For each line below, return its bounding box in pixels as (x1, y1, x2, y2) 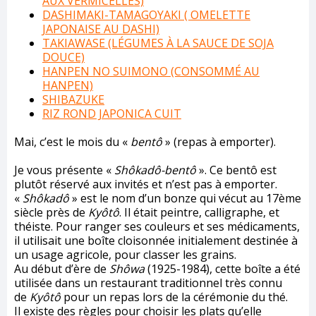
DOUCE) (42, 49, 85, 65)
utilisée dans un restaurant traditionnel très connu (14, 274, 282, 291)
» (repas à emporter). (162, 133, 276, 150)
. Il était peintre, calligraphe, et (119, 204, 279, 220)
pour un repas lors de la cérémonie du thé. (61, 288, 288, 305)
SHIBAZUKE (42, 91, 104, 107)
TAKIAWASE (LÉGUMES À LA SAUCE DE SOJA (42, 35, 274, 51)
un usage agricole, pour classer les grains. (14, 246, 236, 262)
